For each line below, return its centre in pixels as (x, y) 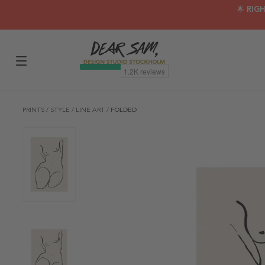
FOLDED (124, 110)
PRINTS (34, 110)
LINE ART (91, 110)
